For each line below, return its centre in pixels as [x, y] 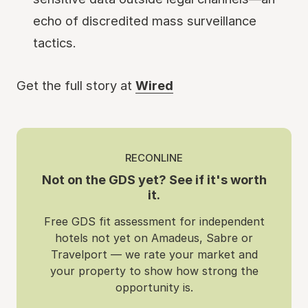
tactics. [55, 43]
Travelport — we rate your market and [154, 254]
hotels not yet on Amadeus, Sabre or [154, 238]
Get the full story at [76, 85]
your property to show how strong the [154, 271]
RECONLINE [154, 158]
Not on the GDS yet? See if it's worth [154, 179]
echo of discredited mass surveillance [145, 21]
